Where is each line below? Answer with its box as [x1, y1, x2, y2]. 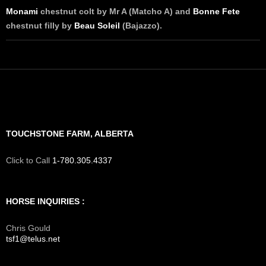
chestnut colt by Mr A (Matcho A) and [38, 6, 193, 16]
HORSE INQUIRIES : [6, 196, 85, 206]
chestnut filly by [6, 20, 74, 30]
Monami [6, 6, 38, 16]
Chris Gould [6, 223, 50, 233]
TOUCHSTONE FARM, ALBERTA [6, 128, 134, 138]
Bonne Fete [193, 6, 240, 16]
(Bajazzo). [120, 20, 162, 30]
